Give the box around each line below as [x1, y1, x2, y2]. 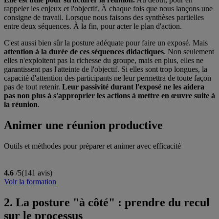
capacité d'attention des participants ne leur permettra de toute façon [4, 74, 211, 83]
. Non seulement [164, 47, 214, 56]
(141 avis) [22, 169, 52, 177]
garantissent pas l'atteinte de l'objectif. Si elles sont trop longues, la [4, 65, 207, 74]
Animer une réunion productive [4, 119, 163, 132]
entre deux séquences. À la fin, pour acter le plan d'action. [4, 22, 182, 31]
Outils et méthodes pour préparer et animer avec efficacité [4, 142, 181, 151]
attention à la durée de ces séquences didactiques [4, 47, 164, 56]
